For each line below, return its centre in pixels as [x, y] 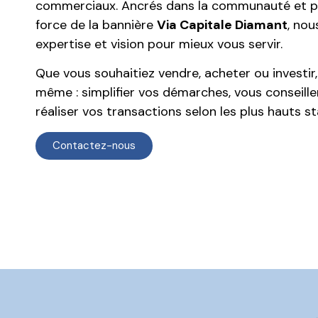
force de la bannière [96, 25]
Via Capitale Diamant [222, 25]
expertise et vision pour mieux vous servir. [159, 44]
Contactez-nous [94, 145]
